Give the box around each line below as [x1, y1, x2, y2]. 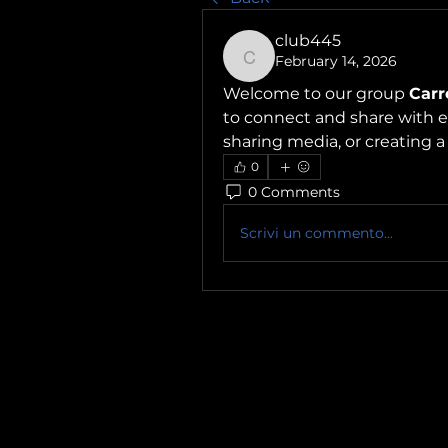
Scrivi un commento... [240, 223, 393, 242]
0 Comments [248, 182, 340, 201]
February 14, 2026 [275, 52, 397, 70]
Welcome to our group [223, 84, 409, 103]
